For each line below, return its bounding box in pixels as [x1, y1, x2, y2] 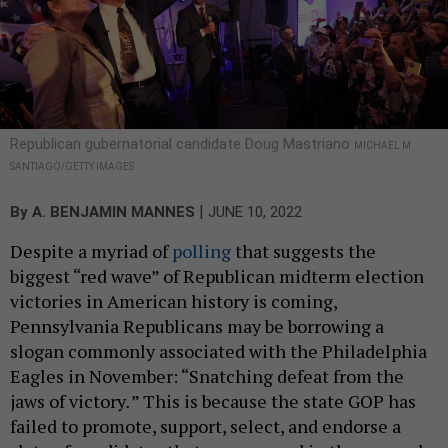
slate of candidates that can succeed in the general [10, 416, 424, 441]
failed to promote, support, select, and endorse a [10, 391, 401, 416]
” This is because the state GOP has [131, 366, 416, 391]
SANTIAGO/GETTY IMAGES [10, 138, 134, 150]
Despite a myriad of [10, 216, 172, 241]
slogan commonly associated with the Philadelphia [10, 316, 427, 341]
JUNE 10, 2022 [208, 180, 302, 199]
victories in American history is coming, [10, 266, 337, 291]
